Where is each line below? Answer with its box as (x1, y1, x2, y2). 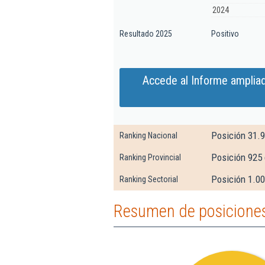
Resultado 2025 (119, 29, 172, 38)
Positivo (211, 29, 239, 38)
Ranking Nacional (119, 131, 177, 140)
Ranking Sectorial (119, 174, 178, 184)
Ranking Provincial (119, 153, 181, 162)
